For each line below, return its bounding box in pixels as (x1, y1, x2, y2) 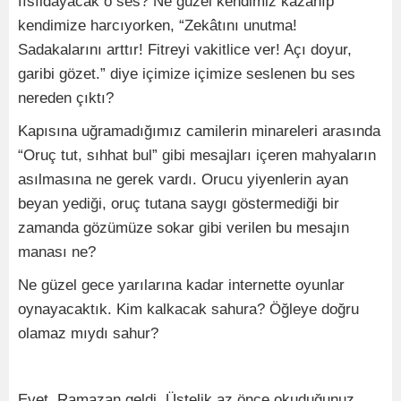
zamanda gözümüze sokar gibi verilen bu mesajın (18, 219, 349, 236)
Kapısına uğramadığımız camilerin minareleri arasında (18, 123, 380, 140)
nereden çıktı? (18, 90, 114, 107)
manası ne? (18, 243, 100, 260)
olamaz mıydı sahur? (18, 325, 163, 342)
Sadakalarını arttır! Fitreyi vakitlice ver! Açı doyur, (18, 41, 352, 58)
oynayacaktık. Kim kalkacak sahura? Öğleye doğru (18, 301, 359, 318)
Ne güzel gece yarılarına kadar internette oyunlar (18, 277, 345, 294)
